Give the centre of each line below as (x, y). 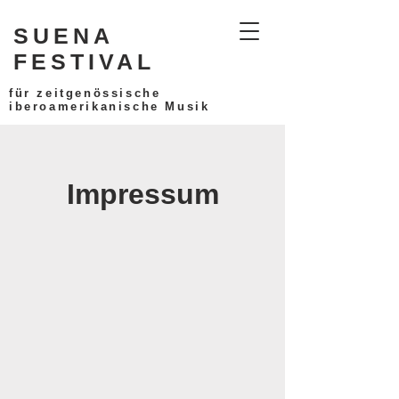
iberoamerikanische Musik (110, 106)
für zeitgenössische (85, 93)
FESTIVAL (84, 61)
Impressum (142, 194)
